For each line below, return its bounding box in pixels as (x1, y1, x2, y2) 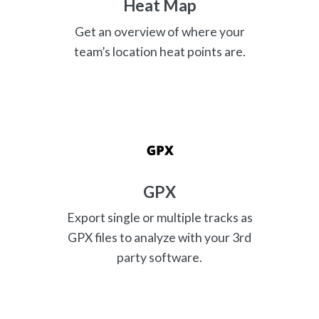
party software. (117, 250, 202, 266)
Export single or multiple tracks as (66, 210, 253, 226)
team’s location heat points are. (73, 43, 246, 59)
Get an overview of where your (74, 23, 245, 39)
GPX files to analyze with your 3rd (68, 230, 251, 246)
